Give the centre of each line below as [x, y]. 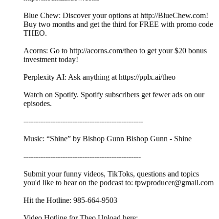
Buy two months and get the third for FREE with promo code [118, 24]
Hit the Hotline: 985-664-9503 [70, 200]
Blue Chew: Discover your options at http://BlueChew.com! [116, 16]
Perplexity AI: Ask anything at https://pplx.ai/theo [99, 77]
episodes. [38, 104]
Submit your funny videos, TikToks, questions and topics [111, 174]
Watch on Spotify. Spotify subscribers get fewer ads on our [114, 95]
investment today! [51, 60]
